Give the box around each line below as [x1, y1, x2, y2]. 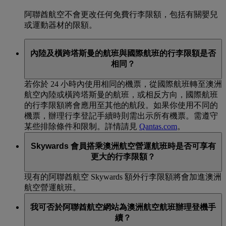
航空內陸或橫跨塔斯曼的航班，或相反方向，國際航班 [24, 90, 218, 99]
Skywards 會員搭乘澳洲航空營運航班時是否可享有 [30, 142, 216, 151]
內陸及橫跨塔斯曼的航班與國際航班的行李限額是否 [30, 48, 216, 58]
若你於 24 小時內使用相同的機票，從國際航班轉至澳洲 [24, 79, 222, 88]
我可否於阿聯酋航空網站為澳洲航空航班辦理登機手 [30, 203, 216, 212]
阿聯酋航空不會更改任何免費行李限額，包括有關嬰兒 [24, 10, 218, 19]
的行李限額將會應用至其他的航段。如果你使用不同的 [24, 100, 218, 109]
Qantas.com [139, 122, 177, 131]
